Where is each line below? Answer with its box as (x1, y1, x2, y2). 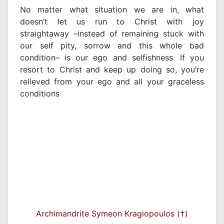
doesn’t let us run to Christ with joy (20, 16, 204, 27)
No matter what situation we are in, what (20, 4, 204, 15)
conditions (20, 88, 59, 99)
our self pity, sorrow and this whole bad (20, 40, 204, 51)
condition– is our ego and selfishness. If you (20, 52, 204, 63)
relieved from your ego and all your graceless (20, 76, 204, 87)
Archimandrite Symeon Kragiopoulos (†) (36, 208, 188, 219)
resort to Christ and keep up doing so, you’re (20, 64, 204, 75)
